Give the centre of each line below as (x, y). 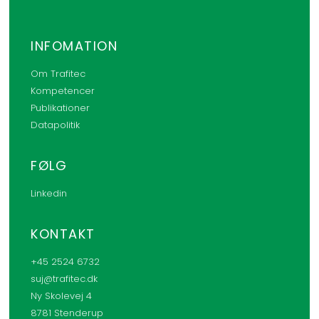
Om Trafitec (58, 73)
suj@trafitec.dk (64, 278)
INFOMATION (74, 46)
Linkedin (49, 193)
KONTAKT (63, 234)
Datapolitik (56, 125)
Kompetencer (63, 90)
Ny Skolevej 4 (62, 296)
